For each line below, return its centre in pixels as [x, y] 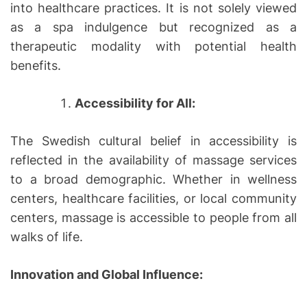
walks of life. [47, 236]
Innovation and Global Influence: [107, 274]
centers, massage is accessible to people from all [153, 217]
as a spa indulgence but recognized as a [153, 27]
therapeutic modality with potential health [153, 46]
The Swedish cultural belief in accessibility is [153, 140]
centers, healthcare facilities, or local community [153, 198]
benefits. [36, 65]
